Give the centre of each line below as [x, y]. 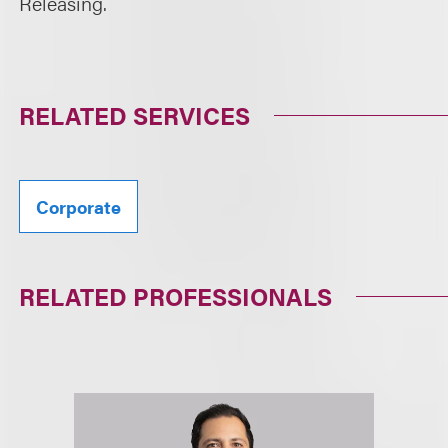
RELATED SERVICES [135, 115]
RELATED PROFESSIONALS [176, 296]
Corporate [79, 206]
